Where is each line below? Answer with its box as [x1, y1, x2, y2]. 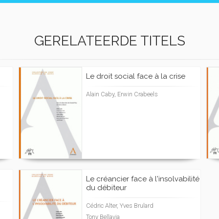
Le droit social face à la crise [86, 72, 185, 81]
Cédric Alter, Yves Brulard [86, 202, 153, 209]
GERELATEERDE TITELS [34, 33, 185, 49]
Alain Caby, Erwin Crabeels [86, 90, 158, 98]
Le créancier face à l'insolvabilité [86, 175, 199, 183]
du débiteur [86, 183, 127, 192]
